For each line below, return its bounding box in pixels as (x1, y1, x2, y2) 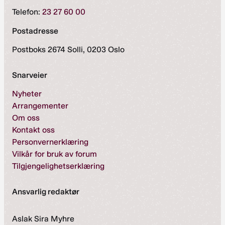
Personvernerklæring (12, 137, 88, 147)
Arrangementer (12, 100, 68, 110)
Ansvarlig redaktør (12, 187, 79, 197)
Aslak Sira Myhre (12, 214, 74, 224)
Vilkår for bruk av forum (12, 149, 97, 159)
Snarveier (12, 70, 47, 80)
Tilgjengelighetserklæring (12, 161, 104, 171)
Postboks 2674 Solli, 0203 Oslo (12, 44, 125, 54)
